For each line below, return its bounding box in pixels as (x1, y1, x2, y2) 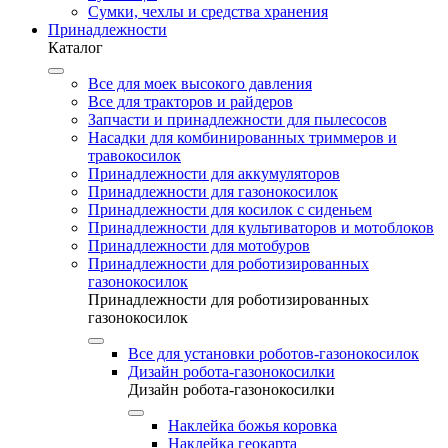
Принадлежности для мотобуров (88, 237, 310, 254)
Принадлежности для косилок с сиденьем (88, 201, 372, 218)
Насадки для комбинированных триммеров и (88, 129, 397, 146)
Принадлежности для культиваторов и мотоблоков (88, 219, 434, 236)
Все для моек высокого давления (88, 75, 312, 92)
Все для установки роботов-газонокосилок (128, 345, 419, 362)
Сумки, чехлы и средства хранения (88, 3, 328, 20)
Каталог (48, 39, 103, 56)
